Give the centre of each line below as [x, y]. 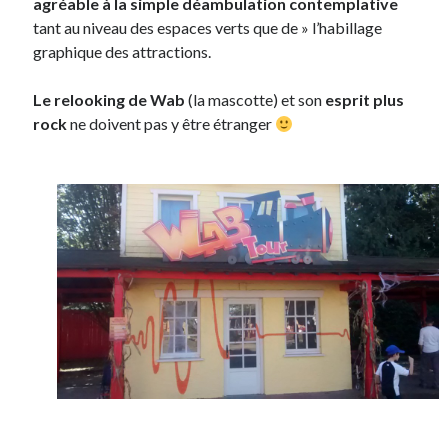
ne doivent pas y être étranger [171, 124]
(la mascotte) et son [255, 100]
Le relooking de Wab [109, 100]
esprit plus [365, 100]
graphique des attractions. [122, 52]
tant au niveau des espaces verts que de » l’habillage [208, 28]
